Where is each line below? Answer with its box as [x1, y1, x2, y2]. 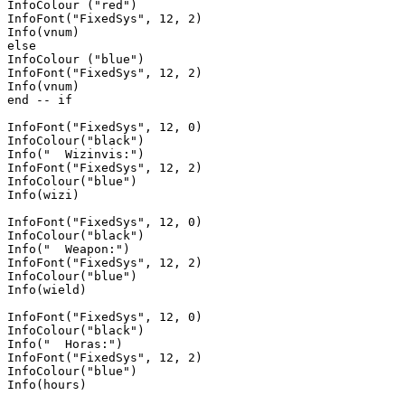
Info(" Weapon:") [7, 241, 130, 256]
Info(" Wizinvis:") [7, 146, 145, 161]
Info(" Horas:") [7, 336, 123, 351]
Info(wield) [7, 282, 87, 297]
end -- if [7, 92, 72, 107]
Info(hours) [7, 377, 87, 391]
